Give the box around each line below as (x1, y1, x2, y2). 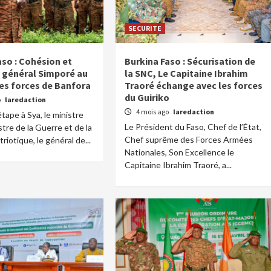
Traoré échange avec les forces (125, 79, 263, 91)
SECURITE (128, 24, 162, 33)
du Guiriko (125, 91, 170, 103)
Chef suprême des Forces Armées (125, 134, 253, 145)
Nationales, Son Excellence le (125, 147, 235, 157)
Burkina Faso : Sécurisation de (125, 55, 256, 67)
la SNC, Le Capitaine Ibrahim (125, 67, 249, 79)
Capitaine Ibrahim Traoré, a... (125, 160, 232, 170)
